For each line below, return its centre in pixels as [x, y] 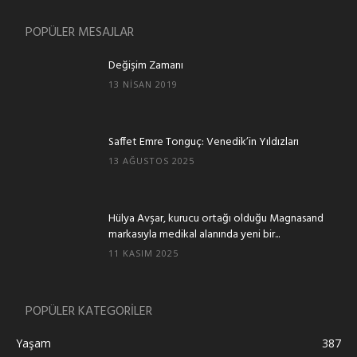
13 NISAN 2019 [143, 84]
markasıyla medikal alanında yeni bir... [194, 235]
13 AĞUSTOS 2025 [151, 161]
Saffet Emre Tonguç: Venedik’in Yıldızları [204, 142]
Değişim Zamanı [146, 66]
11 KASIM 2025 [143, 253]
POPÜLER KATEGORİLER [89, 312]
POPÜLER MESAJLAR [80, 33]
